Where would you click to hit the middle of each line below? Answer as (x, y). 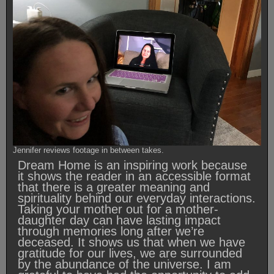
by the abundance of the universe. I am (124, 264)
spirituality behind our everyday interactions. (137, 198)
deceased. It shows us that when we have (131, 242)
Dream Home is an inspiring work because (132, 165)
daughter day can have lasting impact (119, 220)
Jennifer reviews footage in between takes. (88, 150)
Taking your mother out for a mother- (118, 209)
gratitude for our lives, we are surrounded (130, 253)
